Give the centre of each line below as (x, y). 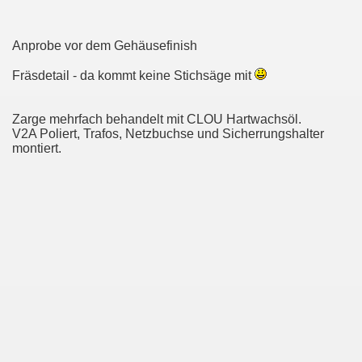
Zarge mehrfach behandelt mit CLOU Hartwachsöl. (157, 119)
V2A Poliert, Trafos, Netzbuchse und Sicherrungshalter (168, 134)
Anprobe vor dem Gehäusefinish (105, 46)
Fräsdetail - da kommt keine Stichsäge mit (133, 76)
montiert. (37, 148)
